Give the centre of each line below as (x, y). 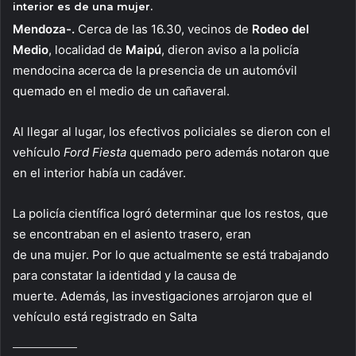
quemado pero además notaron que (228, 152)
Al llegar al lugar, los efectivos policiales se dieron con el (172, 131)
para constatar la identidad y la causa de (125, 275)
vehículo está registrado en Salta (105, 316)
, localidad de (87, 49)
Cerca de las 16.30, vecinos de (163, 29)
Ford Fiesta (95, 152)
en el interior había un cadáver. (99, 172)
